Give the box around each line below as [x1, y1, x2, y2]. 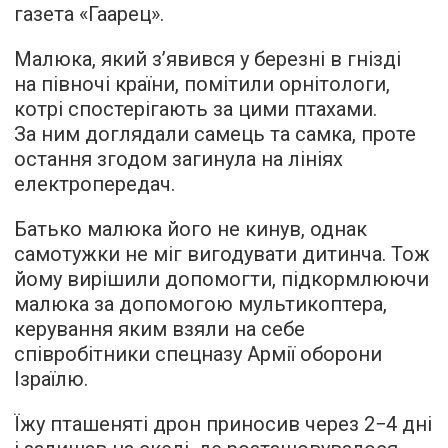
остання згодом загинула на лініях [14, 146, 343, 171]
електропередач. [14, 171, 175, 196]
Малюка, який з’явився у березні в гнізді [14, 46, 401, 71]
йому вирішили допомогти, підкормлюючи [14, 266, 429, 291]
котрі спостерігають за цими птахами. [14, 96, 377, 121]
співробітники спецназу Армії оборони [14, 341, 382, 366]
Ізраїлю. [14, 366, 88, 391]
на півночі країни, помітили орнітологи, [14, 71, 390, 96]
